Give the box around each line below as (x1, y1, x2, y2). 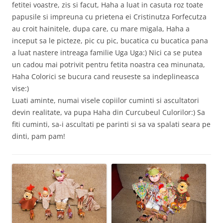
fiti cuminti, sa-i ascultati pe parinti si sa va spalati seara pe (12, 119, 211, 129)
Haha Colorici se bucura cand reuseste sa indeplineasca (12, 71, 199, 81)
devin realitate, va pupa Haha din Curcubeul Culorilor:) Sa (12, 107, 205, 117)
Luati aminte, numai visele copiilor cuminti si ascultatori (12, 95, 199, 105)
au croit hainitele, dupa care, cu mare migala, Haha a (12, 23, 190, 33)
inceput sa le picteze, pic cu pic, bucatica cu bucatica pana (12, 35, 208, 45)
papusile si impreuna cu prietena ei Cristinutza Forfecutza (12, 11, 207, 21)
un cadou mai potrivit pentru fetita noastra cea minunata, (12, 59, 205, 69)
